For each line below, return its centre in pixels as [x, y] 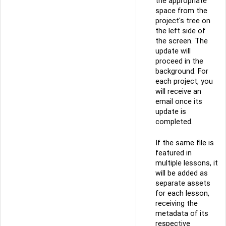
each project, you [184, 81]
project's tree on [183, 21]
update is [171, 112]
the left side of [180, 31]
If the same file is [185, 143]
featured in [174, 153]
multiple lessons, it [187, 163]
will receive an [178, 92]
